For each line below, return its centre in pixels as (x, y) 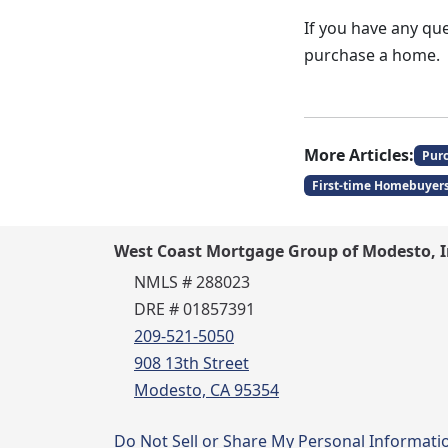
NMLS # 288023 (192, 282)
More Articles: (359, 155)
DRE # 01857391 (194, 309)
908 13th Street (191, 363)
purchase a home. (372, 55)
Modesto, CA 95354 (206, 390)
